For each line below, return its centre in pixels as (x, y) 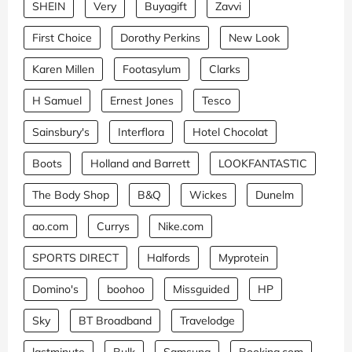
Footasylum (152, 70)
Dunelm (275, 195)
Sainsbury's (61, 132)
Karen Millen (63, 70)
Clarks (225, 70)
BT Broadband (115, 321)
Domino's (55, 290)
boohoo (126, 290)
